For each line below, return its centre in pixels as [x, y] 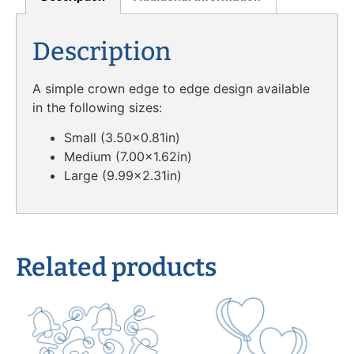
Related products [116, 267]
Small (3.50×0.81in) [122, 137]
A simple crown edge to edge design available [171, 88]
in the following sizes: [97, 107]
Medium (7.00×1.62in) [128, 156]
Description [102, 51]
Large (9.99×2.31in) [123, 175]
